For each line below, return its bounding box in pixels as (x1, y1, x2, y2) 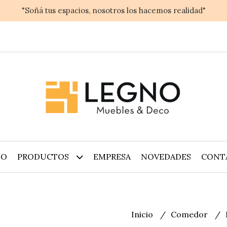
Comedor (171, 209, 210, 219)
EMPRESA (93, 152, 131, 162)
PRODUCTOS (17, 152, 71, 162)
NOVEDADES (140, 152, 191, 162)
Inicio (131, 209, 155, 219)
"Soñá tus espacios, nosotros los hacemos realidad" (21, 6, 206, 15)
